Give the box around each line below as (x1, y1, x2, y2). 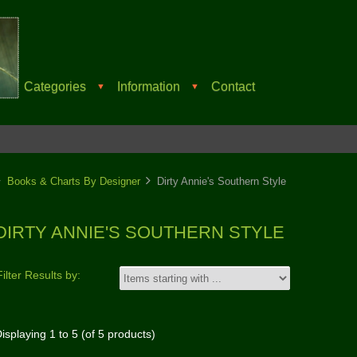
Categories (24, 79, 86, 93)
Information (117, 79, 180, 93)
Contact (211, 79, 255, 93)
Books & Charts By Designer (7, 175, 141, 187)
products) (104, 328, 155, 341)
